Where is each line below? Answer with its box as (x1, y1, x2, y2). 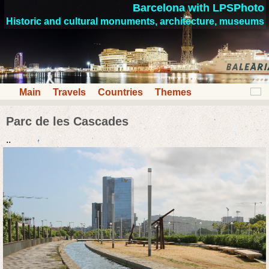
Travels (53, 87, 86, 98)
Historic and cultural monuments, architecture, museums (6, 16, 264, 26)
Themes (155, 87, 192, 98)
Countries (98, 87, 143, 98)
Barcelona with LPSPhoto (133, 2, 264, 14)
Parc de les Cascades (6, 115, 128, 128)
